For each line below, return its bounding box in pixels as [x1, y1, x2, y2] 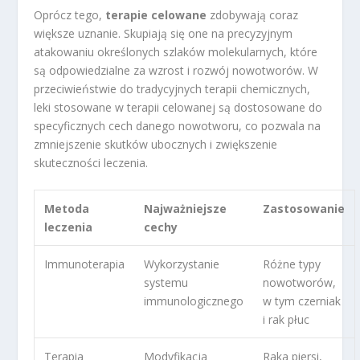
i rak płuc [263, 312, 310, 328]
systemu [144, 275, 189, 291]
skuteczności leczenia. [34, 154, 149, 170]
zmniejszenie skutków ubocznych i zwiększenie [34, 136, 278, 152]
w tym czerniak [263, 293, 342, 309]
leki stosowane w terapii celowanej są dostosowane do [34, 99, 323, 115]
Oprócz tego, [34, 6, 106, 22]
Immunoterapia [44, 256, 125, 272]
